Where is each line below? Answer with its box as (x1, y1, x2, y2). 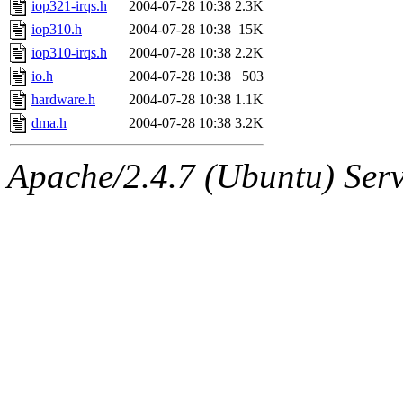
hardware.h (31, 91, 95, 107)
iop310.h (31, 21, 82, 37)
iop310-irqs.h (31, 44, 107, 60)
